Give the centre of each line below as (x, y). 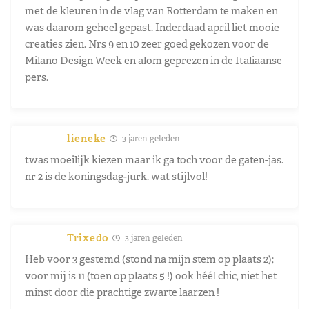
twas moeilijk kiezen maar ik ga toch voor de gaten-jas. (154, 159)
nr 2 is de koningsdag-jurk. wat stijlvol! (116, 176)
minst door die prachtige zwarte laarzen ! (122, 292)
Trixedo (88, 237)
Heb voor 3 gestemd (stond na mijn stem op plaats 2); (149, 259)
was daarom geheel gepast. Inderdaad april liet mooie (152, 27)
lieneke (87, 138)
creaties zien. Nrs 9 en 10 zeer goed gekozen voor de (147, 43)
